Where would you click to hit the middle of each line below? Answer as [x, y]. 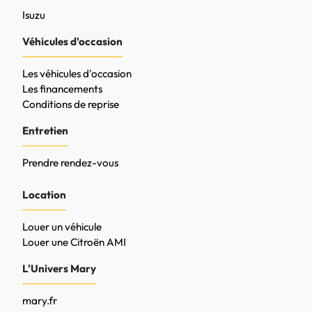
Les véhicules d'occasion [77, 73]
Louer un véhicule [62, 227]
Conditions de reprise [71, 104]
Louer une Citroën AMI [74, 242]
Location [44, 195]
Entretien [45, 131]
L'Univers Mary [59, 268]
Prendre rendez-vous [70, 163]
